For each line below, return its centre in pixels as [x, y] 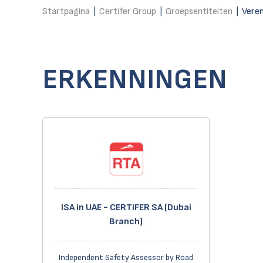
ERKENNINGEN [135, 80]
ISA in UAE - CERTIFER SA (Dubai [126, 208]
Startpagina [66, 11]
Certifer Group [128, 11]
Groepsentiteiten [199, 11]
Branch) [126, 222]
